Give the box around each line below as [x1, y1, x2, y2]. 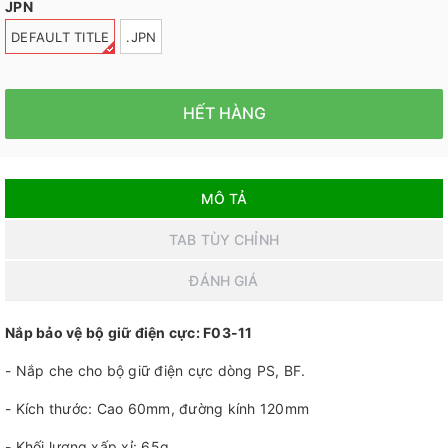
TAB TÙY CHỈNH [169, 230, 279, 248]
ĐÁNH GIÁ [189, 271, 259, 289]
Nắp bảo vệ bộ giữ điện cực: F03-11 [5, 323, 253, 341]
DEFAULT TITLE [11, 28, 110, 45]
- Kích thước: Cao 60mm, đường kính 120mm [5, 399, 309, 417]
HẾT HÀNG [182, 103, 266, 124]
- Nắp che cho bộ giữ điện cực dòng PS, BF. [5, 361, 306, 379]
